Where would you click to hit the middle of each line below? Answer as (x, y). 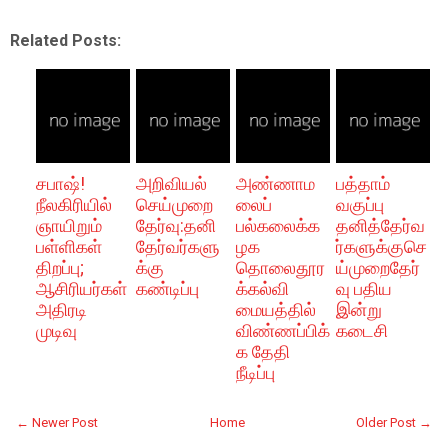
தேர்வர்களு (177, 246)
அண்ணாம (275, 183)
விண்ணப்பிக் (282, 330)
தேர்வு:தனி (175, 225)
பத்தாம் (362, 183)
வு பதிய (363, 288)
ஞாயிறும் (68, 225)
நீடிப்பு (255, 372)
